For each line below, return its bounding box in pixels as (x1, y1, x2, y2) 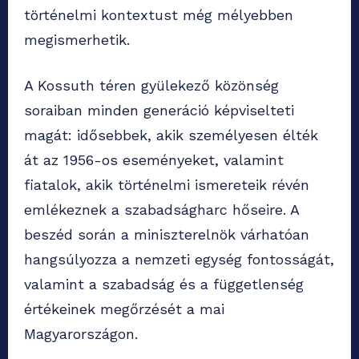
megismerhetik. (24, 31, 130, 49)
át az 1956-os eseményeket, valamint (24, 151, 284, 169)
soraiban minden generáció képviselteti (24, 102, 294, 119)
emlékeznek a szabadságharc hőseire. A (24, 201, 299, 219)
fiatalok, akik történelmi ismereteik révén (24, 176, 309, 194)
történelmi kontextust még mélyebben (24, 6, 293, 24)
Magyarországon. (24, 325, 138, 343)
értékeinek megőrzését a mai (24, 301, 224, 318)
